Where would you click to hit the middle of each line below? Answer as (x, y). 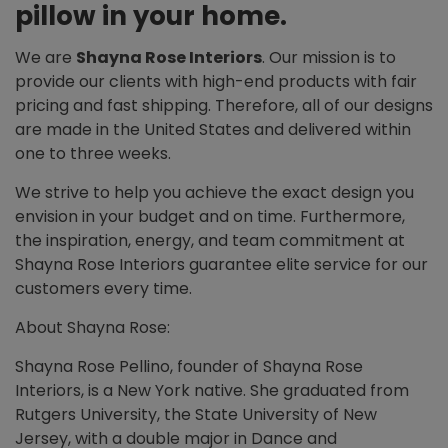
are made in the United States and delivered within (213, 130)
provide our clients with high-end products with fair (216, 82)
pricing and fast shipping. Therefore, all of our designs (224, 106)
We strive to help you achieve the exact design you (214, 193)
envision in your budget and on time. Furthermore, (210, 217)
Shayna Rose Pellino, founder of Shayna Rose (189, 367)
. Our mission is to (329, 58)
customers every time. (103, 289)
